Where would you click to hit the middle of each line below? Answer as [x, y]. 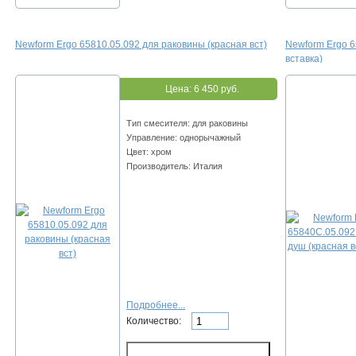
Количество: [155, 321]
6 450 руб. [216, 89]
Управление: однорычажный [184, 138]
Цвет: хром [149, 152]
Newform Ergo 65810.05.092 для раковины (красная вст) [141, 45]
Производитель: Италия [174, 166]
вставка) [304, 59]
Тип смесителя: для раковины [187, 124]
